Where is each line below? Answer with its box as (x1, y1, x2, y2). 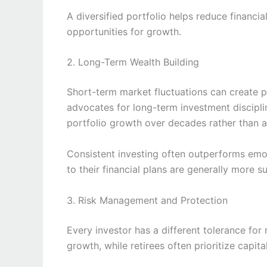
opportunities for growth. (67, 25, 181, 38)
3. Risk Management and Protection (67, 194, 228, 206)
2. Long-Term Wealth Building (67, 56, 199, 69)
